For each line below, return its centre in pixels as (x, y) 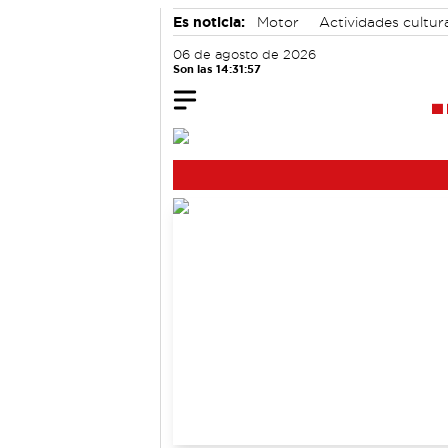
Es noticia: (209, 22)
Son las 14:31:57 (217, 69)
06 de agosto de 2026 (244, 54)
